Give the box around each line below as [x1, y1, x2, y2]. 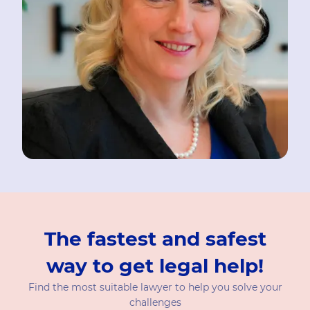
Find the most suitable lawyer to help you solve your [28, 281, 282, 293]
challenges [129, 296, 181, 309]
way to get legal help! [46, 254, 264, 277]
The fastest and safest [44, 227, 266, 250]
